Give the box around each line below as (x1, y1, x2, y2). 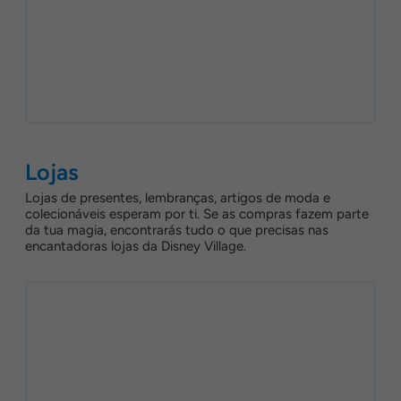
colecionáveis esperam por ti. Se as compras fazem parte (25, 206, 369, 222)
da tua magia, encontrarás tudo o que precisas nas (25, 222, 328, 238)
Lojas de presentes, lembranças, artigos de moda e (25, 190, 330, 206)
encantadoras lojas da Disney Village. (25, 238, 246, 254)
